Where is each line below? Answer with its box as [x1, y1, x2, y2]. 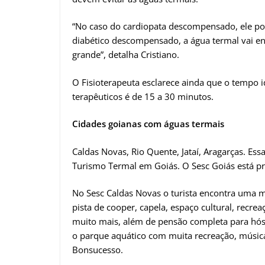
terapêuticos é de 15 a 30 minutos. [72, 90, 214, 102]
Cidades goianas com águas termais [72, 118, 224, 130]
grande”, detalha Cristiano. [72, 49, 179, 61]
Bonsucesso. [72, 244, 123, 256]
